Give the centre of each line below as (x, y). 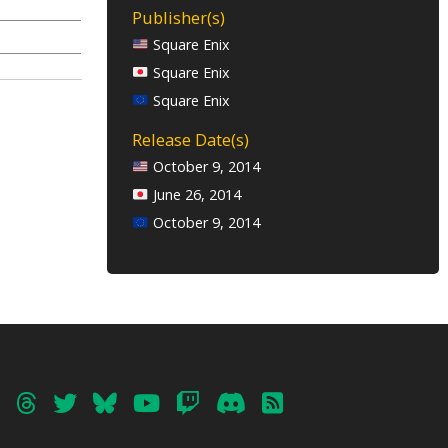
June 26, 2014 (194, 195)
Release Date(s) (191, 140)
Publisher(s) (179, 17)
